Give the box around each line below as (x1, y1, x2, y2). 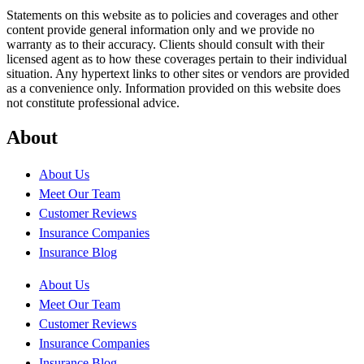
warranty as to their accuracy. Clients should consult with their (6, 37, 324, 51)
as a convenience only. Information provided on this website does (6, 80, 340, 95)
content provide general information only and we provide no (6, 22, 314, 37)
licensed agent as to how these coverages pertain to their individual (6, 51, 347, 66)
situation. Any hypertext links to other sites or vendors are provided (6, 66, 349, 80)
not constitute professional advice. (6, 95, 180, 110)
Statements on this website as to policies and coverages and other (6, 7, 338, 22)
